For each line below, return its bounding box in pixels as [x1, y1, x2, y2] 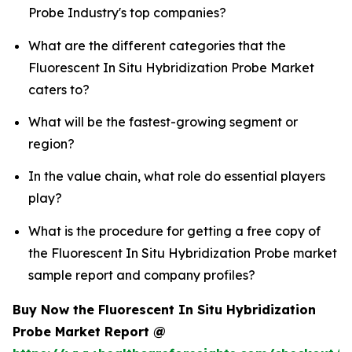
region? [28, 135, 75, 152]
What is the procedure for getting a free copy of [28, 222, 321, 239]
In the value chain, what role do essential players [28, 168, 325, 185]
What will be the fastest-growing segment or [28, 113, 298, 130]
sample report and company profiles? [28, 266, 255, 283]
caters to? [28, 81, 90, 97]
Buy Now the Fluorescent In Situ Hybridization [13, 301, 316, 317]
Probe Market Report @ [13, 323, 166, 339]
